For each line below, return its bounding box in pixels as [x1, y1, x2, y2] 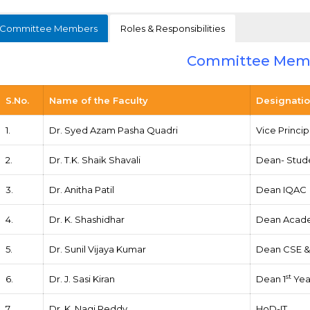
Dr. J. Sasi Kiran [49, 273, 116, 284]
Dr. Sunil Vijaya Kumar [49, 243, 147, 255]
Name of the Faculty [49, 94, 149, 106]
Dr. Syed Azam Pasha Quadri [49, 124, 179, 136]
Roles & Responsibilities [120, 22, 226, 34]
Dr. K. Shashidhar [49, 213, 125, 225]
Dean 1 [256, 273, 286, 284]
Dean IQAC [256, 183, 307, 195]
